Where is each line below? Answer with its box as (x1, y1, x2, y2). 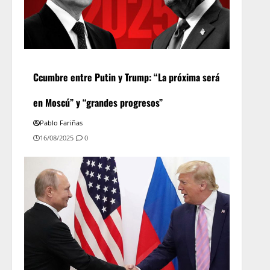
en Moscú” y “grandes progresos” (33, 95, 163, 110)
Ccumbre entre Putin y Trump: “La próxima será (33, 69, 220, 84)
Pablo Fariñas (40, 118, 83, 127)
